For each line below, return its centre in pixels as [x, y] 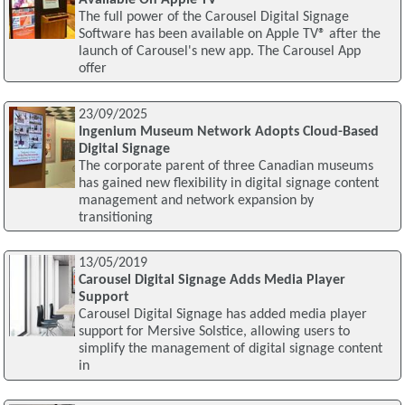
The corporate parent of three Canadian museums [226, 166]
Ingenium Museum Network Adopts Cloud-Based [228, 132]
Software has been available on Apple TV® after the [229, 34]
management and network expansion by [196, 200]
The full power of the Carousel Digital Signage [213, 17]
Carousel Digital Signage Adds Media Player [212, 281]
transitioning [115, 217]
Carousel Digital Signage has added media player [222, 315]
